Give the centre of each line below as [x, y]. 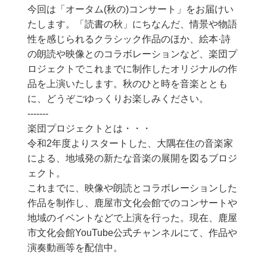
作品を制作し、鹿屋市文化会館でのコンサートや [132, 203]
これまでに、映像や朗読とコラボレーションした [132, 188]
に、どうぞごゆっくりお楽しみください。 [118, 98]
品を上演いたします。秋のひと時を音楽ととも [127, 83]
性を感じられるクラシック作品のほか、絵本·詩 [129, 39]
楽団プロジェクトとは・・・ [89, 128]
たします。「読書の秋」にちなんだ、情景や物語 [132, 24]
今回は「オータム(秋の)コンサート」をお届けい [130, 9]
